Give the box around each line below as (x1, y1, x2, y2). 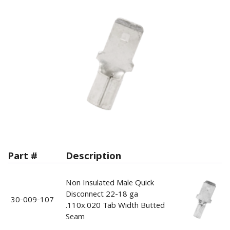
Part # (8, 149, 37, 165)
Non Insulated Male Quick (65, 177, 154, 190)
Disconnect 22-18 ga (65, 188, 138, 202)
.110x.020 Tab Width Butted (65, 199, 165, 213)
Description (65, 149, 121, 165)
